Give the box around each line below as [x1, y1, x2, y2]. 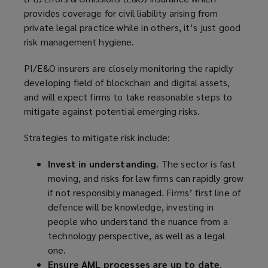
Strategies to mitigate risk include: [24, 131, 170, 144]
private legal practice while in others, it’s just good [24, 21, 241, 34]
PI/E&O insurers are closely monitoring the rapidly [24, 62, 233, 75]
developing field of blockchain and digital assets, [24, 76, 230, 89]
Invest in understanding [48, 157, 157, 170]
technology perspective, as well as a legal [48, 229, 226, 242]
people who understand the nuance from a [48, 215, 228, 228]
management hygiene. [38, 35, 135, 48]
